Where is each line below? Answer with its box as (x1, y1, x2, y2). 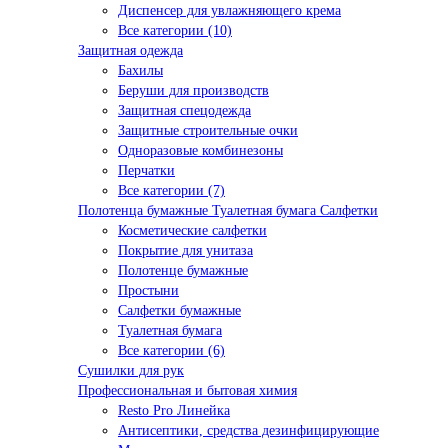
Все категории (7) (118, 183, 225, 199)
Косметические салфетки (118, 223, 267, 239)
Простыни (118, 283, 179, 299)
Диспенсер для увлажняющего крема (118, 3, 341, 19)
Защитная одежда (78, 43, 183, 59)
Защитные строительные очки (118, 123, 298, 139)
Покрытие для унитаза (118, 243, 253, 259)
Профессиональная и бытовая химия (78, 383, 297, 399)
